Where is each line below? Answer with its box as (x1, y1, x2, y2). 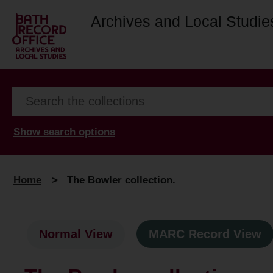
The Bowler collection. (67, 174, 175, 186)
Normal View (39, 227, 113, 241)
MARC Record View (149, 227, 261, 241)
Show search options (13, 126, 115, 138)
